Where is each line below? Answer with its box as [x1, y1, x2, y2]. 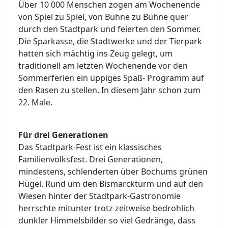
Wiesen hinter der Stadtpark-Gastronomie [18, 190, 181, 202]
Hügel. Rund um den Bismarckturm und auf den [18, 178, 203, 189]
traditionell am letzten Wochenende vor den [18, 60, 188, 71]
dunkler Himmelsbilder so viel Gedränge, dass [18, 214, 195, 226]
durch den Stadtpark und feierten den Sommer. [18, 23, 201, 35]
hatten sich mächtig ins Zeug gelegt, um [18, 47, 173, 59]
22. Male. [18, 96, 52, 108]
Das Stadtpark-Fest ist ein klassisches [18, 141, 162, 153]
